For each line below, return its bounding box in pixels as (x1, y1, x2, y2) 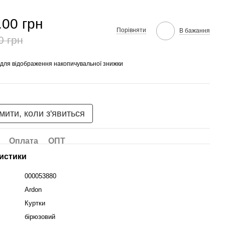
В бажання (179, 27, 210, 34)
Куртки (25, 199, 46, 207)
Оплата (9, 137, 39, 145)
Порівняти (116, 27, 146, 34)
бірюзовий (25, 213, 56, 220)
